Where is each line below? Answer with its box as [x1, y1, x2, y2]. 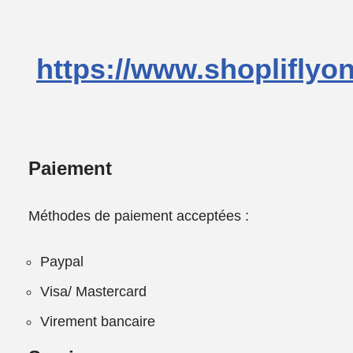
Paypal [40, 254, 84, 270]
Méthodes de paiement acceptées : [28, 208, 250, 225]
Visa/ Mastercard [40, 284, 147, 300]
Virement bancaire [40, 314, 156, 330]
